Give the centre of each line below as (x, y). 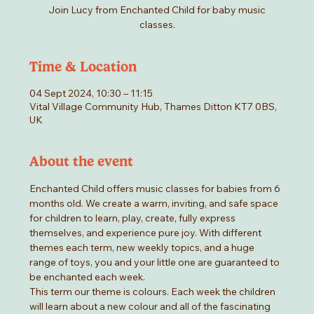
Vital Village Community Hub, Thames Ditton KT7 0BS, (153, 107)
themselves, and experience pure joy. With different (147, 233)
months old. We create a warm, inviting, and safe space (155, 204)
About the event (82, 162)
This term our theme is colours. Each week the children (154, 292)
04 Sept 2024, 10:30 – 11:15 (91, 94)
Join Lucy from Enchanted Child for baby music (157, 10)
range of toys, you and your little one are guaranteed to (156, 262)
